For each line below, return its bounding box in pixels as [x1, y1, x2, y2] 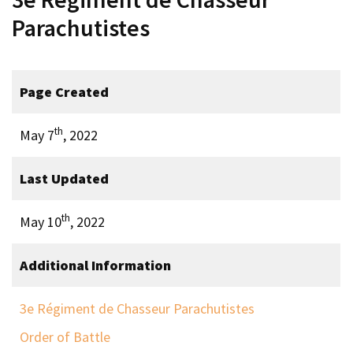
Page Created [20, 82, 109, 101]
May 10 [20, 212, 61, 231]
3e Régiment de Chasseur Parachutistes [20, 299, 255, 318]
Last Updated [20, 169, 109, 188]
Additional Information [20, 255, 171, 274]
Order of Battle [20, 327, 110, 346]
